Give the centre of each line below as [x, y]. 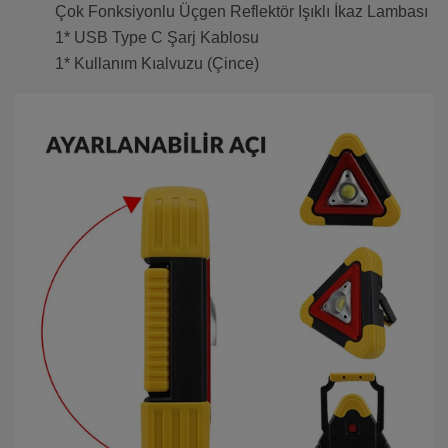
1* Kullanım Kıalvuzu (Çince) [157, 64]
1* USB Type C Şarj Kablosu [157, 38]
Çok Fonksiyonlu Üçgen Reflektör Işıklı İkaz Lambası [241, 12]
